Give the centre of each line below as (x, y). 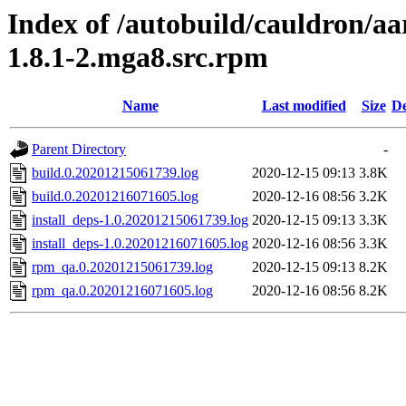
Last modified (304, 106)
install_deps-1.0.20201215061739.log (140, 220)
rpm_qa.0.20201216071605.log (122, 291)
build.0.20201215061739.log (115, 173)
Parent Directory (79, 150)
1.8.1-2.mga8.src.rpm (138, 57)
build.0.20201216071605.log (115, 197)
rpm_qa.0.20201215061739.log (122, 267)
